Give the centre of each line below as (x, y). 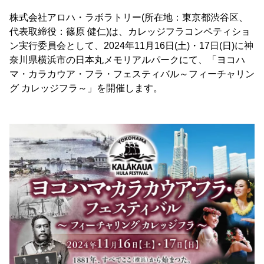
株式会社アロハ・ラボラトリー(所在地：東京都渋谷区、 (129, 17)
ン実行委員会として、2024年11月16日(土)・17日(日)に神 (131, 46)
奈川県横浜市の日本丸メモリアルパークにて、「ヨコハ (127, 60)
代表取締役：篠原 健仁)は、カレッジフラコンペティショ (130, 32)
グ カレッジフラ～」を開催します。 (86, 88)
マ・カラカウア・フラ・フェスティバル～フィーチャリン (132, 74)
